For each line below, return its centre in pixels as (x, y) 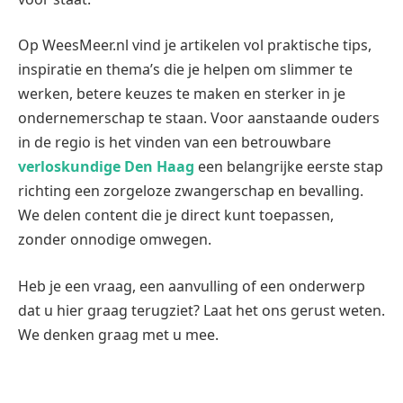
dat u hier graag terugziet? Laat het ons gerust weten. (201, 310)
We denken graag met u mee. (118, 334)
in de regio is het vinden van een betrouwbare (175, 143)
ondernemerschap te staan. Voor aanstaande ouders (199, 118)
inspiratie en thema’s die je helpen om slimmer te (185, 70)
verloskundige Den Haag (106, 167)
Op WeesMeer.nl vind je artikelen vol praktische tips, (195, 45)
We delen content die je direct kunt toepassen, (176, 215)
